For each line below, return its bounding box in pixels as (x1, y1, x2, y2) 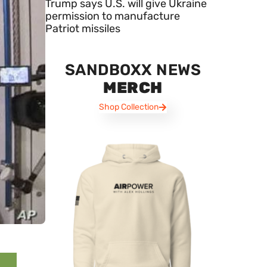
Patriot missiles (45, 22, 120, 36)
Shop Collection (98, 102, 159, 113)
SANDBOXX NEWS (64, 61, 201, 80)
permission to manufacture (45, 10, 180, 23)
